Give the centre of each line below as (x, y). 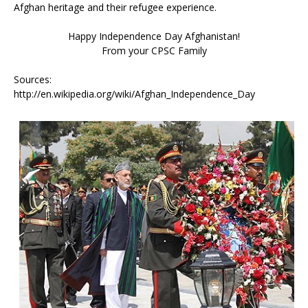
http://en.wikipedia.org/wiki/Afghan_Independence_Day (134, 94)
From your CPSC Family (154, 51)
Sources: (33, 79)
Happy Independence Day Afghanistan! (154, 36)
